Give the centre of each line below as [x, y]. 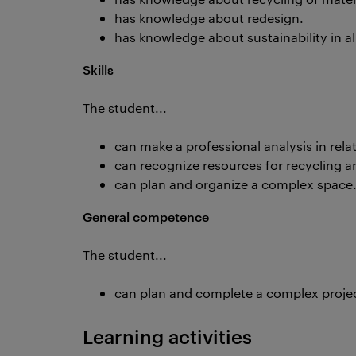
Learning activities [167, 336]
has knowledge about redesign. [209, 18]
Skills [98, 69]
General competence [146, 216]
